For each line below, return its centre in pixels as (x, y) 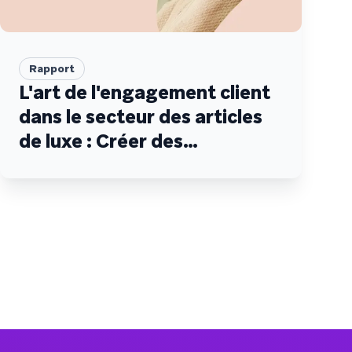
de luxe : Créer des (101, 141)
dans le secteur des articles (141, 117)
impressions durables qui (130, 165)
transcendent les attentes (136, 190)
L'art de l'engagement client (145, 92)
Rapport (52, 68)
